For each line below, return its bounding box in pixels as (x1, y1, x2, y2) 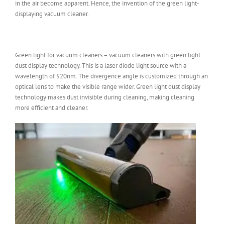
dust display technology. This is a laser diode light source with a (15, 61, 186, 70)
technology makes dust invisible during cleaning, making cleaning (15, 92, 194, 101)
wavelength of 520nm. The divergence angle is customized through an (15, 71, 208, 80)
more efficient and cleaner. (15, 103, 88, 112)
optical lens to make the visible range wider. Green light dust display (15, 82, 200, 91)
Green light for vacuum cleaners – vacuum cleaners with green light (15, 50, 200, 59)
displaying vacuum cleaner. (15, 9, 89, 18)
